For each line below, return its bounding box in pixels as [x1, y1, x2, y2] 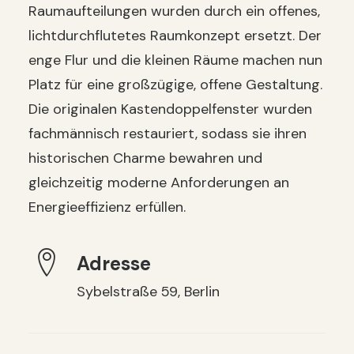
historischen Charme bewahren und [28, 149, 262, 168]
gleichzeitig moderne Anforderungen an [28, 173, 289, 192]
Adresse [76, 251, 151, 276]
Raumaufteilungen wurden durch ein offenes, [28, 2, 320, 21]
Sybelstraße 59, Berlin [76, 282, 220, 301]
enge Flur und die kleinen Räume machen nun [28, 51, 322, 70]
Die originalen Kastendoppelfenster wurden [28, 100, 312, 119]
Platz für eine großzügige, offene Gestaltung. [28, 75, 322, 94]
